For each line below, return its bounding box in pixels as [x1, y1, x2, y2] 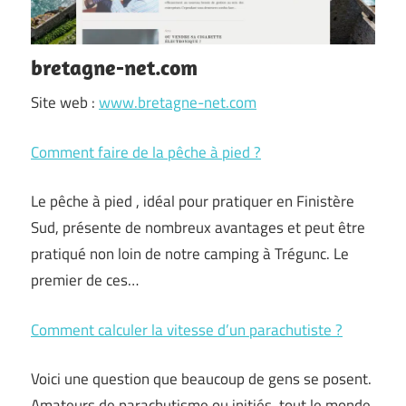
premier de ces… [31, 268, 139, 292]
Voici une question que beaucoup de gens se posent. [31, 367, 372, 391]
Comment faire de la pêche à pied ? [31, 140, 261, 164]
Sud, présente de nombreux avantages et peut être [31, 216, 365, 239]
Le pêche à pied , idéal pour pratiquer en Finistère [31, 189, 354, 213]
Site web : [31, 91, 99, 114]
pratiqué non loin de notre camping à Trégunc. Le [31, 242, 349, 266]
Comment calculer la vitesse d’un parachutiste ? [31, 317, 343, 342]
